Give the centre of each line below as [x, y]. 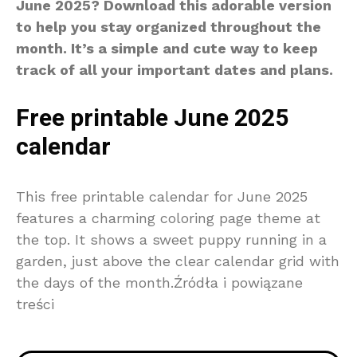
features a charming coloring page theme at [168, 218]
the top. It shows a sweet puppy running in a [171, 240]
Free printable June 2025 [152, 119]
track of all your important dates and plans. [175, 70]
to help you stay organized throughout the [169, 27]
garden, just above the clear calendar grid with [178, 261]
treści [35, 304]
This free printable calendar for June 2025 [162, 197]
